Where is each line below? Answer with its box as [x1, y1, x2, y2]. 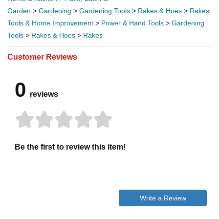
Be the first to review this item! [15, 142, 126, 151]
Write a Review [139, 194, 186, 202]
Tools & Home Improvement [7, 19, 93, 27]
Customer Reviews [7, 52, 77, 61]
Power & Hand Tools [101, 19, 164, 27]
